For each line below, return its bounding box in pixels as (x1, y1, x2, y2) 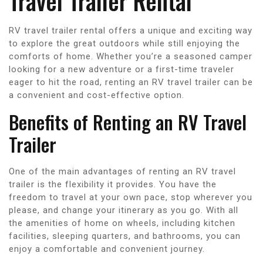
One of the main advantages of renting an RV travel (9, 166, 236, 177)
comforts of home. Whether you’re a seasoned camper (9, 50, 252, 62)
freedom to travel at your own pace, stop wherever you (9, 191, 252, 203)
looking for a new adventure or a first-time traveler (9, 63, 234, 75)
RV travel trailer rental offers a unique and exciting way (9, 25, 252, 36)
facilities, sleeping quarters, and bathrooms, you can (9, 230, 241, 241)
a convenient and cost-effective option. (9, 89, 184, 100)
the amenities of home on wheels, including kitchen (9, 217, 235, 228)
